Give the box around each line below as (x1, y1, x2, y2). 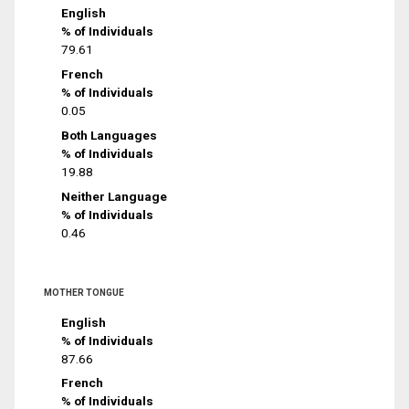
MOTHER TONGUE (44, 287, 124, 298)
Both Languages (61, 127, 158, 142)
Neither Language (61, 188, 168, 204)
